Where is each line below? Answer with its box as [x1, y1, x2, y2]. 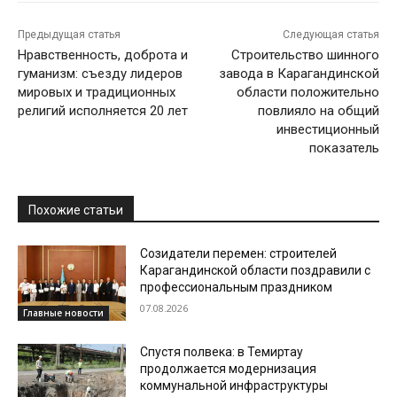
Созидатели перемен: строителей [140, 245, 338, 261]
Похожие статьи [28, 202, 123, 217]
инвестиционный [276, 121, 379, 137]
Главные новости [23, 307, 104, 320]
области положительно [236, 83, 379, 100]
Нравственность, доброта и [18, 46, 188, 63]
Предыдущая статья [18, 27, 121, 41]
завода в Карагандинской [218, 65, 379, 82]
